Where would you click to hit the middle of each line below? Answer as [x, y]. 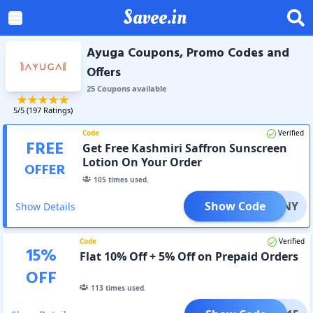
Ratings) [57, 110]
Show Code [235, 206]
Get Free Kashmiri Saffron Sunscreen [185, 148]
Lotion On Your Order [143, 162]
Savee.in [155, 17]
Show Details [45, 206]
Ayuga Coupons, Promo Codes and [188, 53]
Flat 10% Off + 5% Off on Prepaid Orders [189, 256]
